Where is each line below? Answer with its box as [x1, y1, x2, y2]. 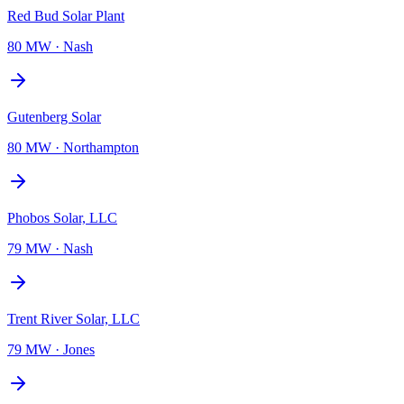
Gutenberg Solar [7, 108, 101, 124]
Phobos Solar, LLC [7, 209, 117, 225]
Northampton [63, 139, 139, 155]
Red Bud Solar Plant [7, 7, 124, 23]
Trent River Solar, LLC [7, 310, 140, 326]
